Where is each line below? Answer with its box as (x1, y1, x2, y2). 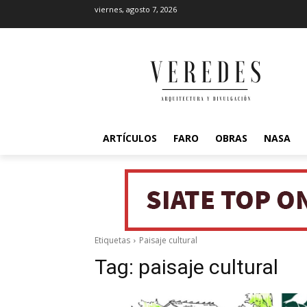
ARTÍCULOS (103, 132, 157, 145)
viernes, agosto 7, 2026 (95, 4, 177, 14)
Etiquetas (95, 234, 130, 246)
